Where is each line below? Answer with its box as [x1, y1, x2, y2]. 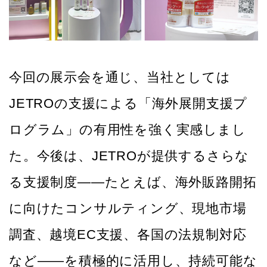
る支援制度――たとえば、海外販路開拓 [9, 175, 257, 190]
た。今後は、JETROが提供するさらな [9, 148, 250, 164]
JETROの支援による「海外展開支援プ [9, 96, 248, 111]
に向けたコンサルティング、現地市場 [9, 201, 247, 216]
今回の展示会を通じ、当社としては [9, 70, 231, 85]
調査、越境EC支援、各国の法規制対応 [9, 227, 247, 243]
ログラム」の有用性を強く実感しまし [9, 122, 246, 138]
